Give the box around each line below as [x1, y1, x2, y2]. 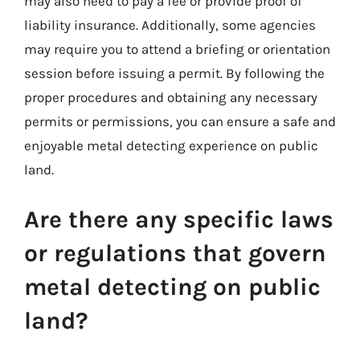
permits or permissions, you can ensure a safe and [24, 113, 336, 129]
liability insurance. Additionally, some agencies [24, 17, 316, 33]
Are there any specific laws [24, 204, 333, 234]
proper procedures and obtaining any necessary [24, 89, 317, 105]
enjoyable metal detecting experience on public [24, 137, 318, 153]
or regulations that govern [24, 238, 326, 268]
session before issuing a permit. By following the [24, 65, 325, 81]
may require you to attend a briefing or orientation [24, 41, 330, 57]
